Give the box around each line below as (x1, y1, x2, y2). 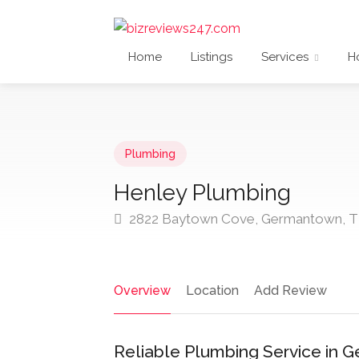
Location (186, 283, 239, 299)
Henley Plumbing (114, 179, 291, 207)
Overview (114, 283, 171, 299)
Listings (191, 50, 232, 65)
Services (261, 50, 309, 65)
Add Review (254, 283, 327, 299)
